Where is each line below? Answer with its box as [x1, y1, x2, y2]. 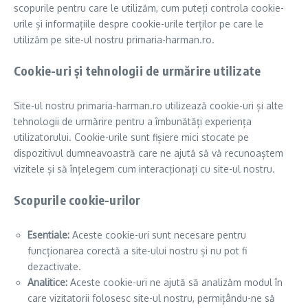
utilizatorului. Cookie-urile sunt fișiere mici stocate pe [14, 131, 249, 143]
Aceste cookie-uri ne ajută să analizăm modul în [67, 276, 283, 288]
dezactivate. [27, 261, 81, 272]
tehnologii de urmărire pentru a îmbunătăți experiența [14, 115, 252, 127]
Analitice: [27, 276, 67, 288]
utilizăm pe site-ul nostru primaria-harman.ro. [14, 34, 214, 45]
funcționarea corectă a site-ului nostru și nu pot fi [27, 245, 247, 256]
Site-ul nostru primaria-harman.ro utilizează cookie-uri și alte [14, 100, 283, 111]
